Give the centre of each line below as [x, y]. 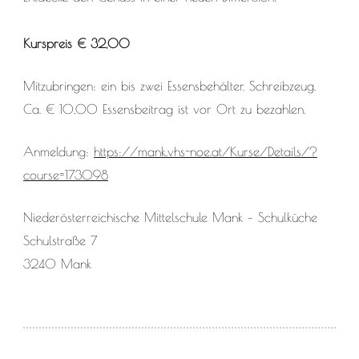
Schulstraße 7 [61, 241]
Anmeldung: [58, 152]
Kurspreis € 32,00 [77, 44]
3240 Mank [57, 264]
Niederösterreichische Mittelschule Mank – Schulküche [170, 218]
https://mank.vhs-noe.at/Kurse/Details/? [206, 152]
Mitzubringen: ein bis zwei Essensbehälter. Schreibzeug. [169, 86]
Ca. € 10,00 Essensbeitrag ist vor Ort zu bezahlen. [164, 109]
